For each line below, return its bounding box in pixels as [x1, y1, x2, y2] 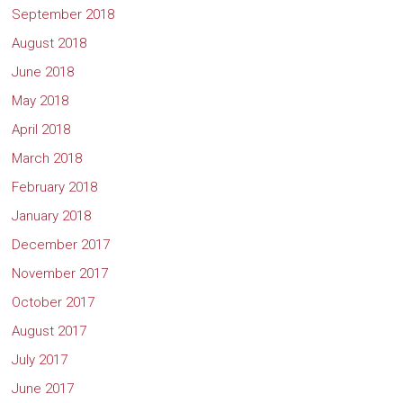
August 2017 [12, 322, 87, 339]
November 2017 [12, 264, 109, 282]
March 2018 [12, 149, 83, 166]
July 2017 [12, 351, 68, 368]
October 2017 [12, 293, 95, 310]
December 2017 [12, 236, 111, 253]
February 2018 [12, 178, 98, 195]
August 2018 [12, 34, 87, 51]
